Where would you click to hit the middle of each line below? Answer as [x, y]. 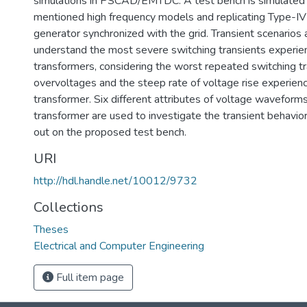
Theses [51, 230]
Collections [69, 207]
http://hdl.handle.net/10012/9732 [115, 181]
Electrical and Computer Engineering [119, 246]
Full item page [89, 278]
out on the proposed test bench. [110, 132]
